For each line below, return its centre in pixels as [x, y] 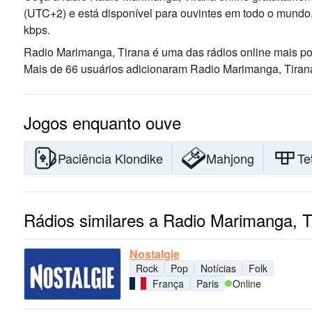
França [168, 283]
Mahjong [230, 158]
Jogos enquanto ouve [102, 122]
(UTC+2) [45, 13]
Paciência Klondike [110, 158]
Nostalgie [155, 254]
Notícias [218, 268]
